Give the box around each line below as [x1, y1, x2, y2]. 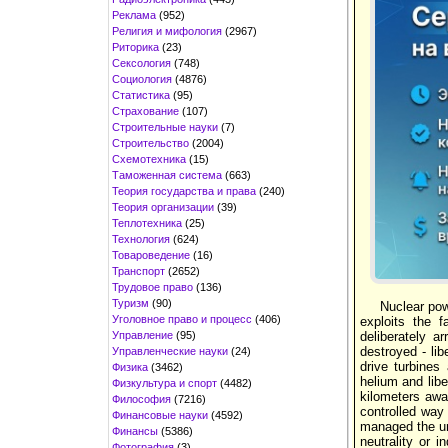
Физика [112, 360, 148, 373]
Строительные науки [112, 120, 218, 133]
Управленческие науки [112, 344, 228, 357]
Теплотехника [112, 216, 182, 229]
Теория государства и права [112, 184, 256, 197]
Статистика [112, 88, 170, 101]
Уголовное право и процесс [112, 312, 252, 325]
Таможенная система [112, 168, 222, 181]
